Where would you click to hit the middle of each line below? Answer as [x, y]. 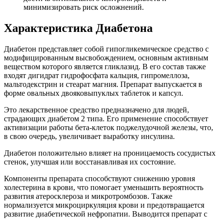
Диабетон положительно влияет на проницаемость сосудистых [110, 153]
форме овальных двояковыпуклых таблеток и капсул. [94, 93]
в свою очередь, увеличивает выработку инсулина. [89, 136]
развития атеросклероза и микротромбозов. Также [88, 196]
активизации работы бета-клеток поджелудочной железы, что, [109, 127]
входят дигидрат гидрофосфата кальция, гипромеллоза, [97, 75]
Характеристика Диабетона [78, 28]
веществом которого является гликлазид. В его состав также [105, 66]
